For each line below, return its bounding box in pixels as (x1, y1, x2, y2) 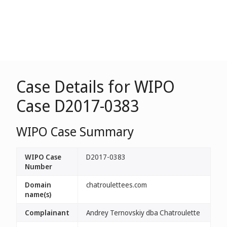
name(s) (25, 190, 51, 199)
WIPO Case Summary (16, 123, 134, 140)
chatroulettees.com (86, 180, 147, 190)
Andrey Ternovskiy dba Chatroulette (86, 208, 200, 217)
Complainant (25, 208, 69, 217)
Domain (25, 180, 51, 190)
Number (25, 162, 52, 171)
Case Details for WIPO (16, 75, 175, 97)
